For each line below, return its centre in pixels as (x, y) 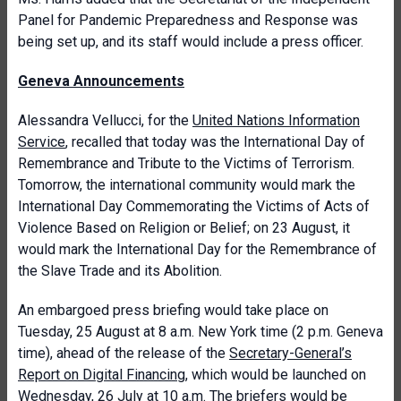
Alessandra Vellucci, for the (105, 120)
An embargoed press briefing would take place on (173, 310)
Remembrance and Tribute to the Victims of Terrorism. (186, 163)
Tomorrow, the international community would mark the (187, 185)
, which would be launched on (276, 375)
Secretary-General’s (290, 353)
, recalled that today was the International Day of (215, 142)
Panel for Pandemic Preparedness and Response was (188, 20)
